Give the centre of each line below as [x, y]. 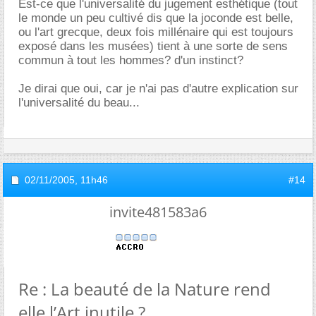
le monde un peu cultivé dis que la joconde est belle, [156, 18]
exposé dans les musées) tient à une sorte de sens [153, 46]
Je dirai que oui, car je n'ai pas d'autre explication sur [158, 88]
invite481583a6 [158, 212]
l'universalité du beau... [79, 102]
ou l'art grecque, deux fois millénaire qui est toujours [156, 32]
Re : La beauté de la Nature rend [145, 288]
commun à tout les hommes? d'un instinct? [131, 60]
